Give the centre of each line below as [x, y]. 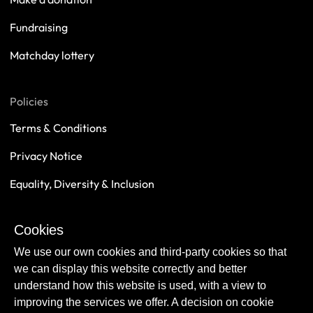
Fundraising [39, 27]
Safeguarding [43, 212]
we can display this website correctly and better [130, 269]
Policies [29, 101]
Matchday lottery [52, 55]
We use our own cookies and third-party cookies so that [150, 252]
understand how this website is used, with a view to [140, 285]
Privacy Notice [46, 156]
